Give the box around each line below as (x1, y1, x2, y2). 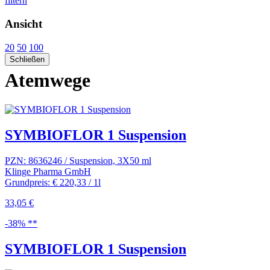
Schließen (10, 54, 45, 64)
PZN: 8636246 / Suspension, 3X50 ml (5, 155, 151, 166)
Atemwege (5, 69, 90, 91)
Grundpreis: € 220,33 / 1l (5, 177, 101, 187)
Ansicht (5, 17, 42, 30)
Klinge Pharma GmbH (5, 166, 91, 177)
